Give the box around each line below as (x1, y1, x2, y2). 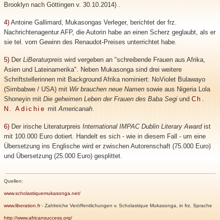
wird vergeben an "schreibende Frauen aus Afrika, (62, 56, 205, 63)
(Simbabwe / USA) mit (3, 85, 69, 93)
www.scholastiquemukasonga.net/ (3, 191, 81, 196)
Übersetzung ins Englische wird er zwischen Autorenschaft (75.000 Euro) (3, 142, 211, 150)
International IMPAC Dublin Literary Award (82, 123, 202, 130)
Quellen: (3, 178, 23, 184)
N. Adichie (3, 105, 46, 112)
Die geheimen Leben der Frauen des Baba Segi (43, 95, 179, 103)
